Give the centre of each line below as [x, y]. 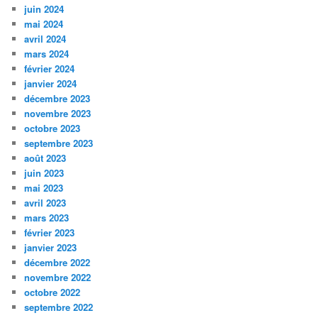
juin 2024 [44, 9]
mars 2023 [47, 218]
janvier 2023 [51, 248]
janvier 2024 [51, 84]
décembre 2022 [57, 263]
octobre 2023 [53, 128]
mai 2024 [44, 24]
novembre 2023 [58, 114]
